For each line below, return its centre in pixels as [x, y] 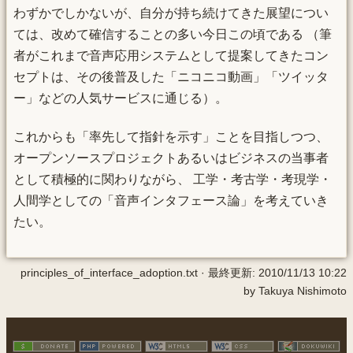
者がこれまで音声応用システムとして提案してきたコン [171, 55]
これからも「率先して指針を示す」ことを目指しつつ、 [171, 137]
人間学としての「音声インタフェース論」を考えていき [171, 201]
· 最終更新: [228, 272]
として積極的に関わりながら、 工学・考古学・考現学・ [173, 180]
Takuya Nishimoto [303, 290]
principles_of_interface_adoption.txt [109, 272]
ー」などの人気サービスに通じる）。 [121, 98]
